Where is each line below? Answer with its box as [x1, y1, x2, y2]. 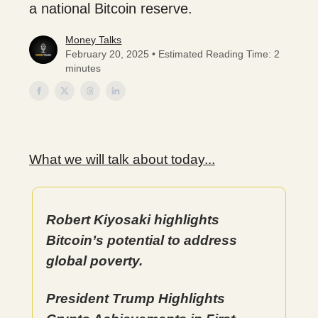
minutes [65, 62, 102, 74]
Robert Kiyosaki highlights [46, 212, 219, 227]
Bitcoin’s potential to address [46, 233, 237, 248]
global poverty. [46, 253, 143, 268]
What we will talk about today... [29, 152, 215, 167]
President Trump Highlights [46, 291, 225, 306]
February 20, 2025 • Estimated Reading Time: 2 [65, 48, 280, 60]
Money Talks [65, 34, 122, 45]
